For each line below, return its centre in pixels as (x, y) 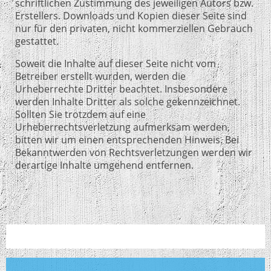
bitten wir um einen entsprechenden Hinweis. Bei (127, 139)
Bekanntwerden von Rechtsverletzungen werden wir (134, 152)
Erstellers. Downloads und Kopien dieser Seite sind (131, 15)
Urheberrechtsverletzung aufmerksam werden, (122, 127)
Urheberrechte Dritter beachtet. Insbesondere (121, 89)
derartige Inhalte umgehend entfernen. (104, 165)
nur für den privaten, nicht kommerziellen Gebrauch (134, 28)
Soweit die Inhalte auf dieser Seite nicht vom (116, 63)
